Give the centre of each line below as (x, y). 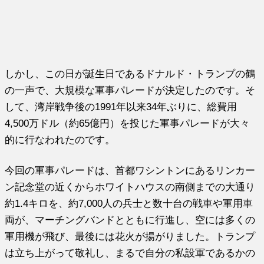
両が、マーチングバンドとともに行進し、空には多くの (130, 220)
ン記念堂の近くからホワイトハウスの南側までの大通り (130, 187)
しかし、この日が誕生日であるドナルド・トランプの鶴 (130, 73)
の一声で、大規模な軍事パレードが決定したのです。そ (130, 90)
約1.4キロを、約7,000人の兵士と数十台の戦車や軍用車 (129, 203)
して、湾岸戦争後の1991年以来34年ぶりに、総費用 (121, 106)
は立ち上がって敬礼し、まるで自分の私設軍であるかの (130, 253)
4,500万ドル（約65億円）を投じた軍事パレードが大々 (128, 123)
